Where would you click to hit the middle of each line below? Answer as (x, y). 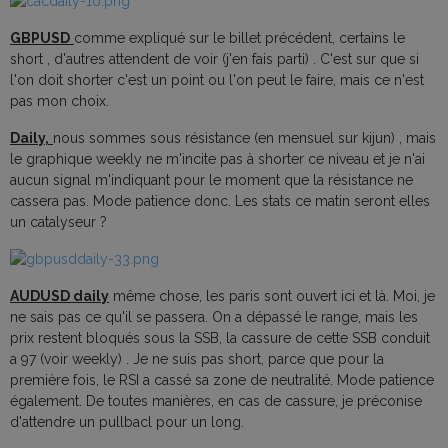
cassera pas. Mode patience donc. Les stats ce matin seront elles (220, 201)
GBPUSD (40, 38)
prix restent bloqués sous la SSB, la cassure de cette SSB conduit (220, 338)
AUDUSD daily (59, 296)
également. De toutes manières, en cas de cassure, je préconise (216, 401)
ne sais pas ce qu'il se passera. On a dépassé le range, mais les (214, 317)
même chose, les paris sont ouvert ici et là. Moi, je (272, 296)
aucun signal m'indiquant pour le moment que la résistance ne (211, 180)
